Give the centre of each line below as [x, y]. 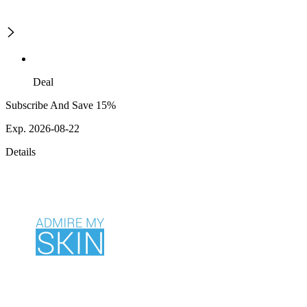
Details [21, 152]
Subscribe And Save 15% [61, 106]
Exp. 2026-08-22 [42, 129]
